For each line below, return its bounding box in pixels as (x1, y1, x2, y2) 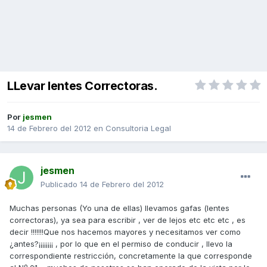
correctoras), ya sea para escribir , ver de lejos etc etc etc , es (10, 215, 246, 225)
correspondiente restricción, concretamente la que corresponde (10, 251, 252, 261)
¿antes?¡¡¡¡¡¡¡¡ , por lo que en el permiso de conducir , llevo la (10, 239, 232, 249)
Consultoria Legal (105, 123, 171, 133)
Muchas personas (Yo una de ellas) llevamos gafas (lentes (10, 203, 229, 213)
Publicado (41, 179, 80, 190)
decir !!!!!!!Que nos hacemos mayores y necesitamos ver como (10, 227, 241, 237)
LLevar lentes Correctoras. (7, 79, 158, 94)
